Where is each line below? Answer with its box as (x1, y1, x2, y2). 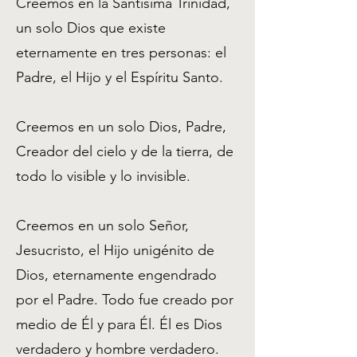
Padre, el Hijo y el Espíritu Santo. (16, 69, 227, 86)
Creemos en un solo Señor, (16, 217, 189, 234)
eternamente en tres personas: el (16, 44, 226, 61)
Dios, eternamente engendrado (16, 266, 217, 284)
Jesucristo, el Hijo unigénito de (16, 241, 214, 259)
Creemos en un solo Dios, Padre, (16, 118, 226, 135)
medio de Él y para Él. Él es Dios (16, 316, 222, 333)
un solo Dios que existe (16, 19, 166, 37)
